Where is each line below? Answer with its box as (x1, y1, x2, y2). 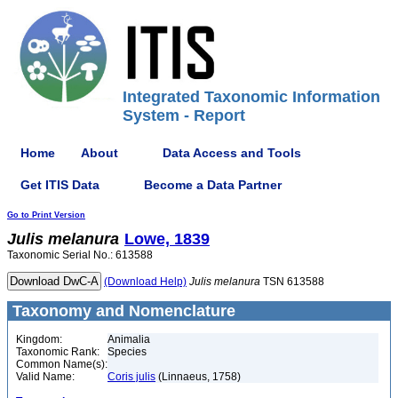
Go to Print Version (7, 211, 85, 219)
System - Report (123, 107, 245, 124)
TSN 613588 (260, 275, 324, 288)
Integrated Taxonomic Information (123, 88, 380, 106)
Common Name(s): (16, 358, 107, 370)
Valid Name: (16, 370, 75, 383)
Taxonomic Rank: (16, 346, 99, 358)
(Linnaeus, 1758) (155, 370, 241, 383)
